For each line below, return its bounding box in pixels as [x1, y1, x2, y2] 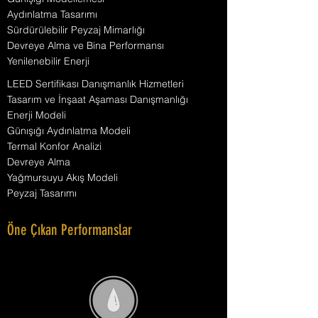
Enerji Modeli [7, 109, 66, 121]
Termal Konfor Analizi [7, 140, 102, 153]
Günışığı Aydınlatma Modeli [7, 124, 131, 137]
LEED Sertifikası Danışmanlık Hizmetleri [7, 77, 184, 90]
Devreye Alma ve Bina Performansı [7, 39, 164, 52]
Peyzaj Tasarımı [7, 187, 77, 199]
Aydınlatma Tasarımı [7, 8, 97, 21]
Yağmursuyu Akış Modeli [7, 171, 118, 184]
